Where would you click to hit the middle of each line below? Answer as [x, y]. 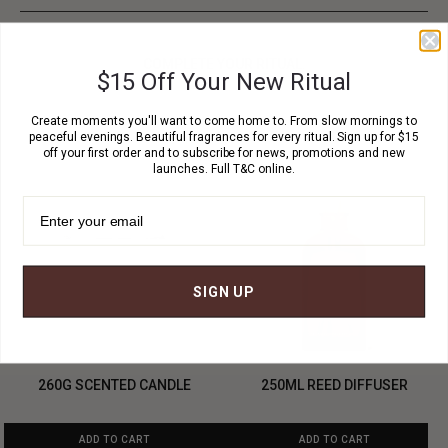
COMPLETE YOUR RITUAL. [224, 63]
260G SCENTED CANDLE [114, 384]
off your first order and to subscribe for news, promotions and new [224, 152]
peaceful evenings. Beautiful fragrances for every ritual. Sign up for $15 [224, 136]
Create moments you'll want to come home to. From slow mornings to [224, 120]
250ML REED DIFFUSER [334, 384]
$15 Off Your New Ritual [224, 82]
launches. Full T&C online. [224, 168]
